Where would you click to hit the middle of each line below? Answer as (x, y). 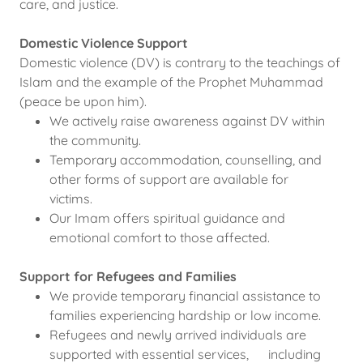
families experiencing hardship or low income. (185, 315)
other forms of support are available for (169, 179)
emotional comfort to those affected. (159, 237)
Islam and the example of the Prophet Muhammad (171, 82)
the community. (95, 140)
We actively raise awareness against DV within (187, 121)
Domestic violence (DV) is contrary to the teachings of (180, 62)
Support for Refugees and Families (128, 276)
